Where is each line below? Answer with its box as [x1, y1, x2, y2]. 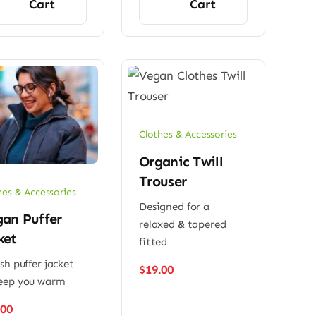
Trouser [139, 172, 187, 190]
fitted [139, 235, 168, 248]
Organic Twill [139, 152, 223, 170]
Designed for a [139, 200, 209, 213]
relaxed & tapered [139, 217, 226, 231]
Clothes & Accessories [139, 128, 237, 141]
